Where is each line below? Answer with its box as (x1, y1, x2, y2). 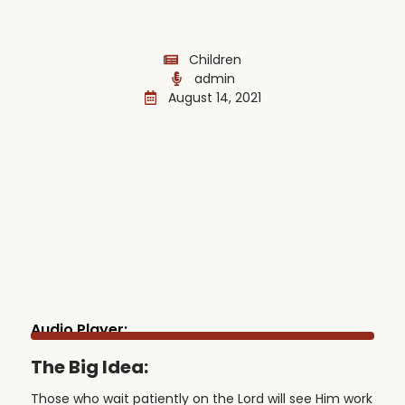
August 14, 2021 (168, 88, 262, 107)
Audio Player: (30, 318, 127, 340)
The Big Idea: (30, 353, 148, 380)
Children (188, 50, 241, 69)
